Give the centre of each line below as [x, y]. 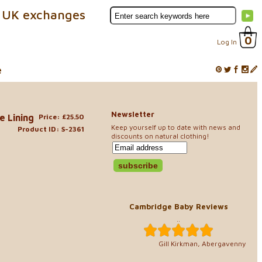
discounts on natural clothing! [160, 136]
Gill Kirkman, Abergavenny [202, 244]
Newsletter [133, 114]
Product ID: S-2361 [51, 129]
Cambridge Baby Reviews [178, 206]
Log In [227, 42]
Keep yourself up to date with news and [176, 127]
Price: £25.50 [61, 116]
